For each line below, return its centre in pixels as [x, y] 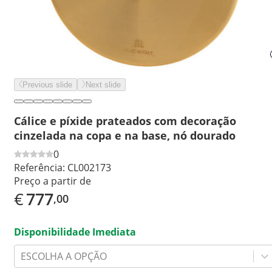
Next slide [103, 85]
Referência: [39, 167]
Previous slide [47, 85]
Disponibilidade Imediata [75, 232]
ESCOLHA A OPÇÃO [64, 256]
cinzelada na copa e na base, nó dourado [125, 135]
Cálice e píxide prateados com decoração [125, 121]
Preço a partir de [53, 181]
